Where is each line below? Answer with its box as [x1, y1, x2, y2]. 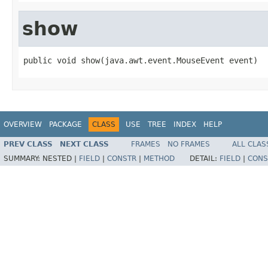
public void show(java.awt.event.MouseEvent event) [23, 55, 258, 65]
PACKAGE [49, 120, 82, 129]
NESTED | [42, 154, 79, 163]
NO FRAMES [167, 140, 210, 149]
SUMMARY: [4, 154, 42, 163]
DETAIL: [190, 154, 220, 163]
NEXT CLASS [60, 140, 109, 149]
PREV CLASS [4, 140, 53, 149]
